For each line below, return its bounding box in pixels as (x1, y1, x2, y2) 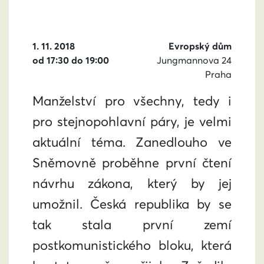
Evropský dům (169, 40, 232, 52)
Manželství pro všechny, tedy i (32, 93, 232, 109)
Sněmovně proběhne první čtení (32, 154, 232, 171)
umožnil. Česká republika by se (32, 196, 232, 212)
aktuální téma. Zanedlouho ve (32, 134, 232, 150)
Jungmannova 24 (157, 54, 232, 66)
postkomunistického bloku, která (32, 237, 232, 253)
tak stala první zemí (32, 216, 232, 233)
